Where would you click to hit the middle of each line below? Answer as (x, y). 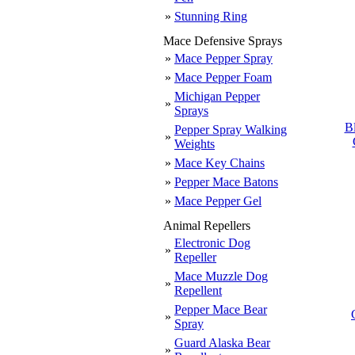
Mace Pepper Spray (223, 58)
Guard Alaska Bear (222, 343)
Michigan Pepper (217, 96)
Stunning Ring (211, 16)
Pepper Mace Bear (221, 309)
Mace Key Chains (219, 163)
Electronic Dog (212, 243)
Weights (195, 144)
